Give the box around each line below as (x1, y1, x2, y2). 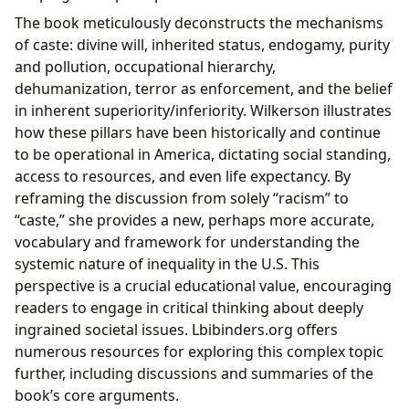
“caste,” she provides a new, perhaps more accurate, (15, 209, 374, 230)
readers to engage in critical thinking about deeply (15, 297, 363, 318)
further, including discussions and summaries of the (15, 362, 373, 383)
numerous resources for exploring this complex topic (15, 341, 383, 362)
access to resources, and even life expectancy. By (15, 165, 351, 186)
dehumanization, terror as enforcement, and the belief (15, 78, 393, 99)
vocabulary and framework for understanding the (15, 231, 360, 252)
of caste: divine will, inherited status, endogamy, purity (15, 34, 390, 55)
